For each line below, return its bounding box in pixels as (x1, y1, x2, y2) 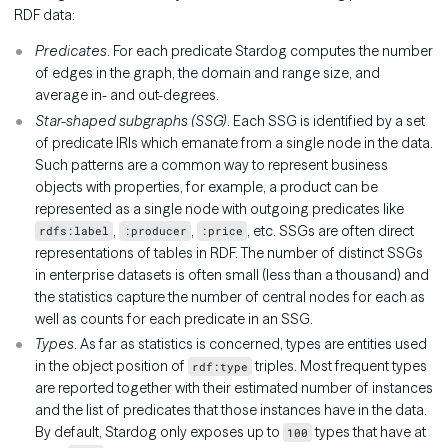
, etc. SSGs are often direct (247, 221, 415, 240)
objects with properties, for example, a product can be (35, 177, 378, 196)
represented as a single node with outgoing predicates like (35, 199, 404, 218)
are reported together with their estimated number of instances (35, 379, 433, 398)
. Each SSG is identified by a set (227, 111, 425, 130)
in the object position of (35, 357, 188, 376)
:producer (123, 223, 187, 239)
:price (200, 223, 243, 239)
